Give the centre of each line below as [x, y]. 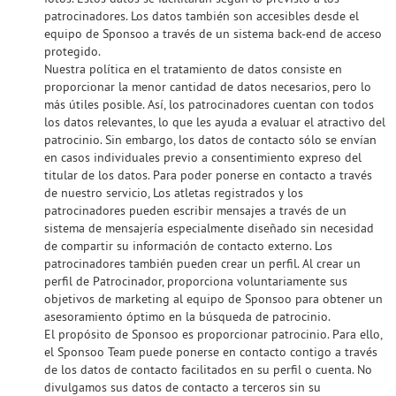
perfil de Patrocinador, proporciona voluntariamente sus [196, 281]
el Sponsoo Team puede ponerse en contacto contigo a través [211, 352]
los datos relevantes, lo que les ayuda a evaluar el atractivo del [215, 122]
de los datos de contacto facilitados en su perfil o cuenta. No [208, 369]
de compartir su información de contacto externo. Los [188, 246]
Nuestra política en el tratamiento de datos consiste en [193, 69]
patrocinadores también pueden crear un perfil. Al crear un [202, 263]
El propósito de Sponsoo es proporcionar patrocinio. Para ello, [213, 334]
